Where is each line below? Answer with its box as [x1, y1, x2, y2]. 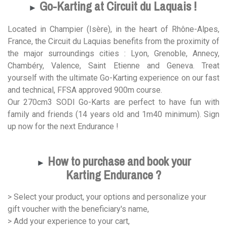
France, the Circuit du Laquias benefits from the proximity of [8, 36, 219, 47]
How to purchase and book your [45, 153, 191, 170]
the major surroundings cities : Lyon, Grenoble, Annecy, [8, 49, 219, 59]
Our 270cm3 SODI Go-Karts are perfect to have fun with [8, 97, 219, 107]
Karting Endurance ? [66, 167, 161, 183]
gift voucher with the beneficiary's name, [8, 204, 149, 214]
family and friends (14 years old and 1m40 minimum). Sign [8, 109, 219, 120]
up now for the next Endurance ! [8, 122, 119, 132]
